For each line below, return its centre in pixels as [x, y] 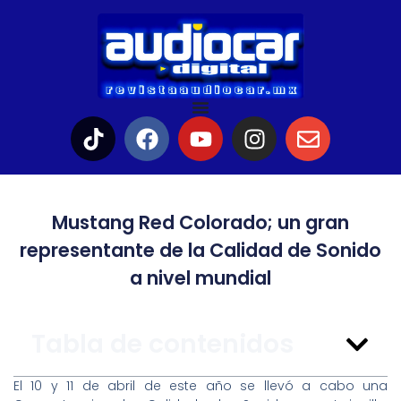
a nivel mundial [200, 278]
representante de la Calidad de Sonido [200, 251]
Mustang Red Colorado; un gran [200, 223]
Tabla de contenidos [162, 345]
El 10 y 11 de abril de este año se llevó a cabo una [200, 386]
